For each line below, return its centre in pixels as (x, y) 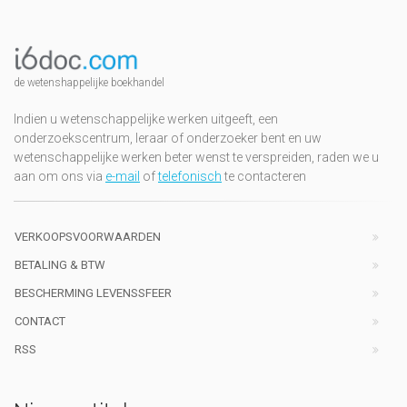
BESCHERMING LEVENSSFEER (93, 293)
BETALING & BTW (60, 265)
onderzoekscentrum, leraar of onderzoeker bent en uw (168, 139)
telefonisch (190, 177)
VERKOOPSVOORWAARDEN (88, 237)
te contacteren (264, 177)
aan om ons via (60, 177)
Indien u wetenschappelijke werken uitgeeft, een (146, 119)
